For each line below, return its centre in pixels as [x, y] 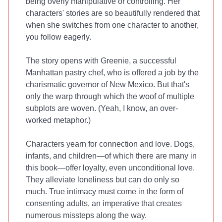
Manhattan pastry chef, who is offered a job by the [112, 73]
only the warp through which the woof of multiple [110, 96]
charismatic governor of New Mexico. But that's [108, 84]
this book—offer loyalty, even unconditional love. [110, 168]
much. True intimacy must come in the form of [105, 192]
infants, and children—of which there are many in [111, 156]
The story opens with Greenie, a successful [101, 61]
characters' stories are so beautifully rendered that [113, 13]
